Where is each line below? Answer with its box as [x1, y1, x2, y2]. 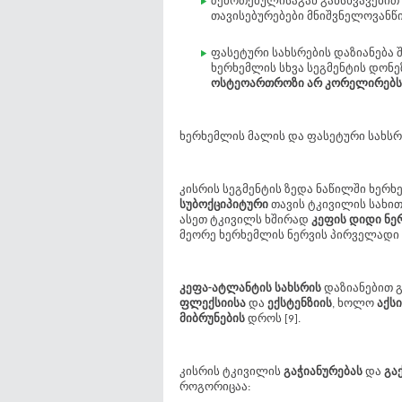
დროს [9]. [245, 313, 301, 325]
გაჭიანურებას [284, 366, 363, 378]
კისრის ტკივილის [179, 366, 284, 378]
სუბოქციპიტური [179, 199, 271, 211]
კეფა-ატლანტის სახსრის [179, 283, 321, 294]
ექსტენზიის [267, 298, 332, 310]
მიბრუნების [179, 313, 245, 325]
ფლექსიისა [179, 298, 246, 310]
